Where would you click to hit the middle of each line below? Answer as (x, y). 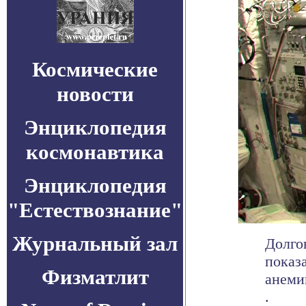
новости (95, 94)
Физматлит (95, 277)
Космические (95, 69)
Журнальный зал (95, 244)
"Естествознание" (95, 210)
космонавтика (95, 152)
